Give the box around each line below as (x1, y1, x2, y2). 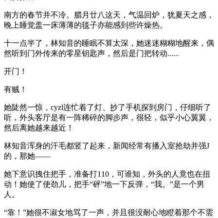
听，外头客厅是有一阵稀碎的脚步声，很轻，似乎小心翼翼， (4, 113, 214, 122)
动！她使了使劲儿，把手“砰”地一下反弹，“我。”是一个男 (4, 180, 204, 188)
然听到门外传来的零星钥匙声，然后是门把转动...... (4, 49, 179, 57)
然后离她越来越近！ (4, 123, 74, 132)
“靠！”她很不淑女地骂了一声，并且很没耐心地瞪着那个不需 (4, 208, 213, 217)
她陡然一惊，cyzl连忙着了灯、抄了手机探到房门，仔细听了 (4, 103, 211, 111)
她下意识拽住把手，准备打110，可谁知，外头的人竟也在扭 (4, 169, 210, 178)
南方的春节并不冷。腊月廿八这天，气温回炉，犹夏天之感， (4, 10, 214, 19)
